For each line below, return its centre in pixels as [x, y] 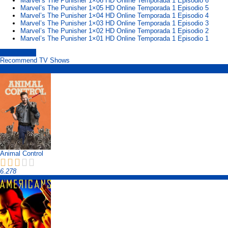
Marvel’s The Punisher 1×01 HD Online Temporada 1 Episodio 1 [115, 39]
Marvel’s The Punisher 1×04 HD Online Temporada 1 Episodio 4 [115, 16]
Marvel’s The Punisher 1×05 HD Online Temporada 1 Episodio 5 [115, 8]
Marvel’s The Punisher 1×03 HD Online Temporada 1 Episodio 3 [115, 23]
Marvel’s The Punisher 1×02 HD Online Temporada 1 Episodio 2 [115, 31]
